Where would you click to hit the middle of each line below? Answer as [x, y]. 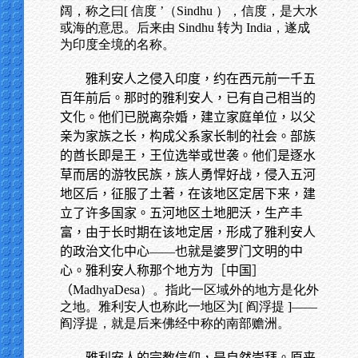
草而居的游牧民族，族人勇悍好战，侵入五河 [188, 175]
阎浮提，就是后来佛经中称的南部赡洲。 [175, 323]
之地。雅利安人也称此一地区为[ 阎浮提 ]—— [189, 306]
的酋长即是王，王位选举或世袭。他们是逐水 [188, 155]
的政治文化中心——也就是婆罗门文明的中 [181, 251]
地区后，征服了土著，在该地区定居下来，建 [188, 194]
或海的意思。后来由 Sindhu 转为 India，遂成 [185, 28]
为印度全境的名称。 [117, 44]
